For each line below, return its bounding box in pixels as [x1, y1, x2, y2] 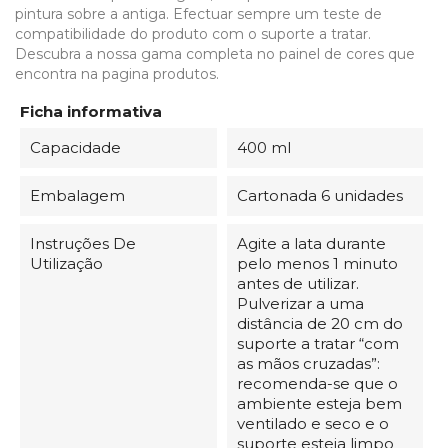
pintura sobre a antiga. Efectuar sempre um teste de [15, 4, 382, 23]
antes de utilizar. [236, 273, 359, 293]
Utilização [30, 253, 103, 273]
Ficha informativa [20, 101, 162, 121]
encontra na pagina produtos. [15, 64, 219, 83]
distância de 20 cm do [236, 313, 403, 333]
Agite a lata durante [236, 233, 386, 253]
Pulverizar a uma [236, 293, 364, 313]
